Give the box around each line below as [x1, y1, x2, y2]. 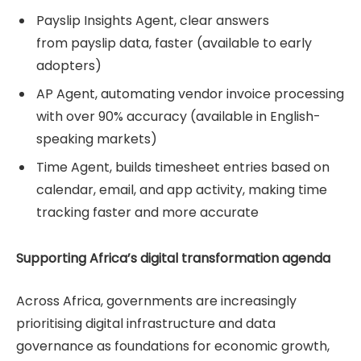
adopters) [36, 56, 105, 76]
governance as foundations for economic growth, [16, 336, 330, 355]
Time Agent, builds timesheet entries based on [36, 158, 330, 177]
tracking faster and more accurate [36, 203, 262, 222]
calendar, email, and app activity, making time [36, 180, 327, 200]
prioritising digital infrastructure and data [16, 313, 276, 333]
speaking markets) [36, 130, 160, 149]
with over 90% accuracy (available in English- [36, 107, 321, 127]
